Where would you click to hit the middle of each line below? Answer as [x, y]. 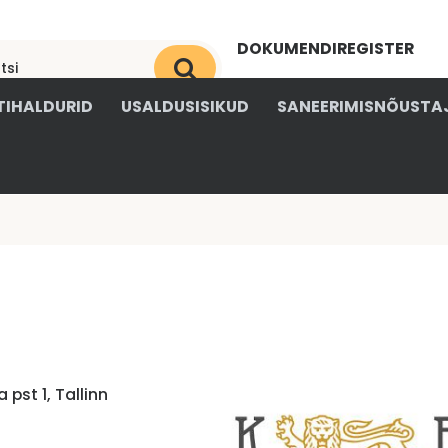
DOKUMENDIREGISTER [326, 48]
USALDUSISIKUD [185, 106]
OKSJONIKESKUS [305, 86]
